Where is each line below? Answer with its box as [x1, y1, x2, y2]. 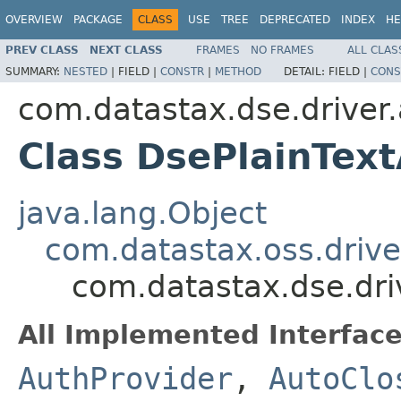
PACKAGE [73, 13, 123, 26]
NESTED [64, 64, 107, 78]
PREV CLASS [5, 43, 79, 56]
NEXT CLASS [90, 43, 163, 56]
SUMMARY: [5, 64, 64, 78]
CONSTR [160, 64, 204, 78]
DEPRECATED [260, 13, 330, 26]
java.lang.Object [18, 194, 267, 231]
